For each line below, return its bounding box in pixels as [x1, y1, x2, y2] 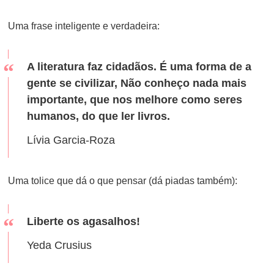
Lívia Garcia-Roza [27, 134, 116, 146]
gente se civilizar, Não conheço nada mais [27, 77, 247, 89]
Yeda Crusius [27, 239, 92, 251]
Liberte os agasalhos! [27, 215, 141, 228]
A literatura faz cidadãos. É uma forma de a [27, 61, 252, 73]
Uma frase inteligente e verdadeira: [8, 21, 160, 31]
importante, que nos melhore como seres [27, 94, 243, 106]
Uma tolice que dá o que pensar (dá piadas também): [8, 176, 238, 186]
